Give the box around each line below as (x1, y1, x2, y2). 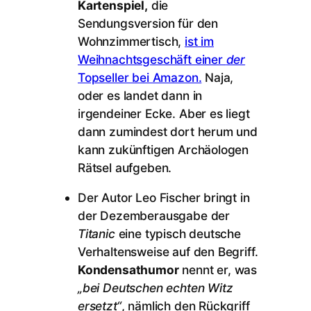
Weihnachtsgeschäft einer (78, 52, 226, 67)
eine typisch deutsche (118, 226, 241, 242)
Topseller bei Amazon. (78, 70, 202, 85)
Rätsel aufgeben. (78, 160, 172, 176)
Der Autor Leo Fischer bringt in (78, 190, 250, 205)
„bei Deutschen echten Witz (78, 280, 233, 296)
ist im (185, 34, 215, 49)
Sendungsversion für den (78, 16, 219, 31)
